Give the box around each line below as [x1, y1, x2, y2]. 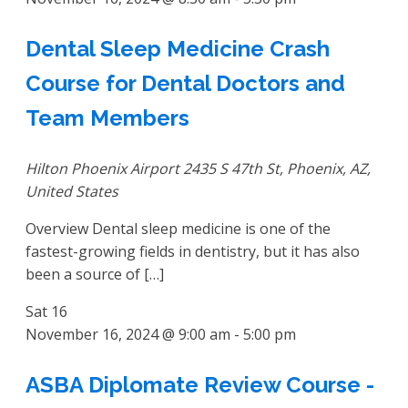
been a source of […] [25, 264, 164, 285]
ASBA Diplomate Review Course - [25, 372, 374, 399]
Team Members [25, 105, 189, 132]
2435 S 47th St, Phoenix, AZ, [183, 158, 371, 179]
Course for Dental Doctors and [25, 70, 345, 97]
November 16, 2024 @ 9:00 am [25, 324, 230, 345]
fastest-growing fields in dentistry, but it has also [25, 241, 360, 262]
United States [25, 181, 118, 202]
